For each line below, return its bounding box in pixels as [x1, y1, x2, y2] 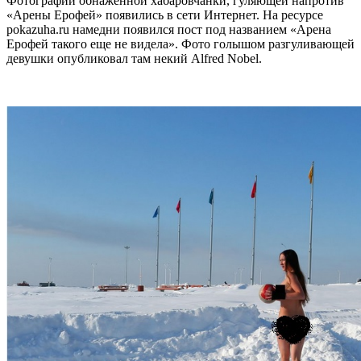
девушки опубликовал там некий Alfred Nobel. [6, 51, 262, 65]
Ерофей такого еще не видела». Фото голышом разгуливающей [6, 36, 355, 51]
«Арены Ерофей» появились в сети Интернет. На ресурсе [6, 7, 323, 22]
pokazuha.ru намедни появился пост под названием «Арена [6, 22, 331, 36]
